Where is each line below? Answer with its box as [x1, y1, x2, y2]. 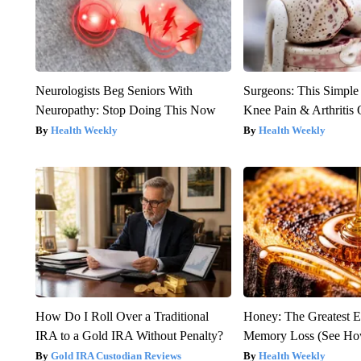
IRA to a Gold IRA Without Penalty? [35, 328, 223, 342]
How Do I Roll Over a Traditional [35, 309, 209, 323]
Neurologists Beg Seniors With [35, 83, 193, 98]
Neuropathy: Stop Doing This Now [35, 102, 216, 117]
